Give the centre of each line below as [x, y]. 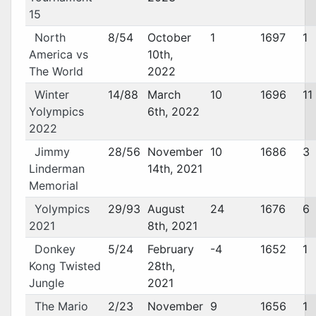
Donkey [55, 249]
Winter [51, 95]
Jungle [46, 283]
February [170, 249]
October [169, 37]
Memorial [53, 186]
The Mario [61, 306]
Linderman [56, 169]
